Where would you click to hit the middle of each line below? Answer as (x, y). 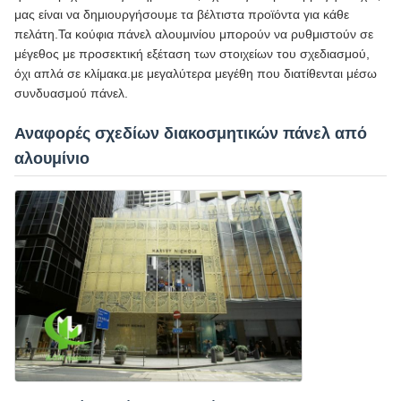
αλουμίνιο (52, 159)
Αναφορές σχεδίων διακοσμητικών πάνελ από (191, 134)
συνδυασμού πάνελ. (71, 94)
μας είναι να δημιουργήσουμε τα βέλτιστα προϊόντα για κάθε (182, 15)
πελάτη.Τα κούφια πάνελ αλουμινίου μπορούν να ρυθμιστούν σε (194, 34)
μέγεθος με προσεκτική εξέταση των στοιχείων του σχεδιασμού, (192, 54)
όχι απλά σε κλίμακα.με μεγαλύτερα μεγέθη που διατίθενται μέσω (196, 74)
